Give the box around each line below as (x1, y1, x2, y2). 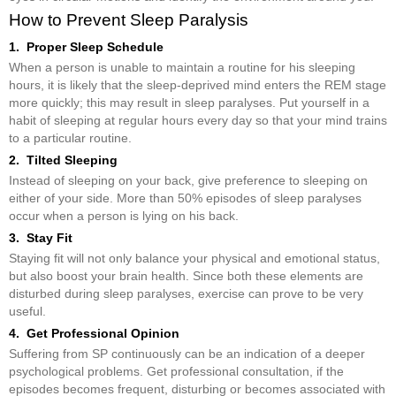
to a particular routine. (9, 130, 132, 145)
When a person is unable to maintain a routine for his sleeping (9, 59, 355, 74)
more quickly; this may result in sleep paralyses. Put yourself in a (9, 95, 369, 110)
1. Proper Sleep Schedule (9, 39, 164, 54)
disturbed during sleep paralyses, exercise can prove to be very (9, 286, 363, 301)
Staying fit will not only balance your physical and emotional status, (9, 250, 380, 265)
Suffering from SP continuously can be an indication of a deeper (9, 346, 365, 361)
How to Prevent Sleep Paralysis (9, 10, 248, 29)
